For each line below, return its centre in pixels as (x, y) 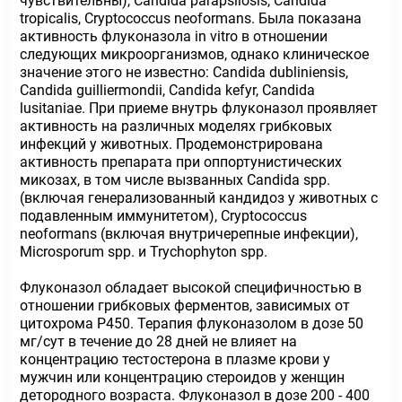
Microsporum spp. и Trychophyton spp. (144, 252)
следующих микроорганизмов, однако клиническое (194, 54)
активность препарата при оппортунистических (181, 162)
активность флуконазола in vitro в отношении (174, 36)
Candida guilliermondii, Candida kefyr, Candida (167, 90)
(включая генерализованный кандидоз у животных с (199, 198)
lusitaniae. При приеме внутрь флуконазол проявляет (199, 108)
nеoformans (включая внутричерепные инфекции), (189, 234)
